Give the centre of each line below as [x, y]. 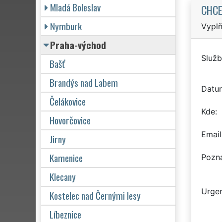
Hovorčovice [70, 120]
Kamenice [66, 158]
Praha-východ [78, 45]
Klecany [63, 176]
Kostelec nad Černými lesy [95, 195]
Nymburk [66, 26]
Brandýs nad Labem [84, 82]
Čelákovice [68, 101]
